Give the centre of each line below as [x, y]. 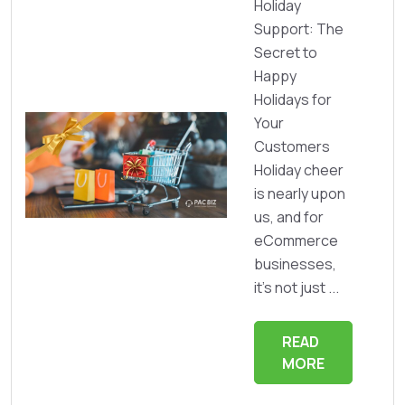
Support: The [299, 28]
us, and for [289, 217]
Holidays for [293, 99]
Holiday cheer [299, 170]
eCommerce [296, 240]
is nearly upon [300, 193]
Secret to [286, 52]
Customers [292, 146]
